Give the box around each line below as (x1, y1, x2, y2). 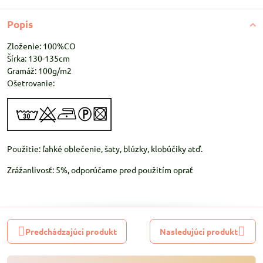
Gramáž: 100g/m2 (7, 65, 72, 76)
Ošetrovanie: (7, 77, 55, 88)
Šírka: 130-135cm (7, 53, 70, 63)
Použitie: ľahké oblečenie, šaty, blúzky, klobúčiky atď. (7, 143, 203, 154)
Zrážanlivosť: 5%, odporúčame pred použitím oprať (7, 164, 193, 175)
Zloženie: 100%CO (7, 41, 76, 51)
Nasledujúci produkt (160, 225, 238, 237)
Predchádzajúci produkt (25, 225, 117, 237)
